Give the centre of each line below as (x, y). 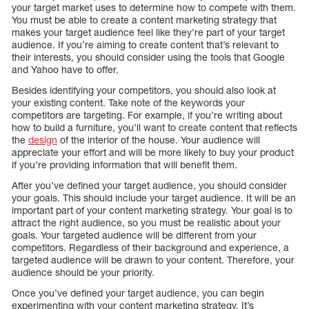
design (43, 139)
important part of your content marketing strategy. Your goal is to (152, 210)
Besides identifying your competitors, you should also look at (144, 90)
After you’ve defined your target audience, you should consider (149, 185)
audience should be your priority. (83, 272)
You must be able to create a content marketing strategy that (144, 19)
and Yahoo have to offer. (65, 69)
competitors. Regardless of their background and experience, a (150, 247)
